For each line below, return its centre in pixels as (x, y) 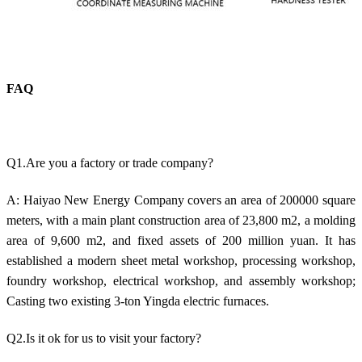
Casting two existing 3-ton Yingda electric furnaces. (138, 301)
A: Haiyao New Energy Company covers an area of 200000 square (181, 200)
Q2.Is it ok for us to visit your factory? (104, 338)
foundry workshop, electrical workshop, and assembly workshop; (181, 280)
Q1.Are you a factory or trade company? (110, 162)
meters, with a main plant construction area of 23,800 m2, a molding (181, 220)
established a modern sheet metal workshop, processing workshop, (181, 260)
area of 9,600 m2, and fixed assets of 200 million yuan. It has (181, 240)
